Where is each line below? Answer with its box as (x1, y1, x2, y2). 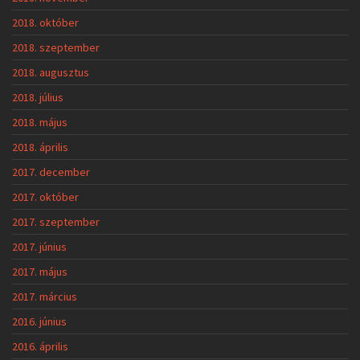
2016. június (12, 314, 67, 329)
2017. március (12, 289, 77, 305)
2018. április (12, 140, 68, 155)
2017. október (12, 190, 79, 205)
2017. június (12, 239, 67, 255)
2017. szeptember (12, 215, 100, 230)
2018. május (12, 115, 67, 130)
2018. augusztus (12, 65, 89, 80)
